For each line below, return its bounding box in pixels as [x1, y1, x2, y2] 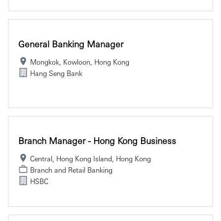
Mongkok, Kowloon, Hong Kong [30, 57, 129, 66]
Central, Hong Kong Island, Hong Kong [30, 153, 151, 163]
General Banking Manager [18, 37, 123, 49]
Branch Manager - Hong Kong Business [18, 134, 176, 146]
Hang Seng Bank [30, 68, 82, 77]
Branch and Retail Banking [30, 165, 112, 174]
